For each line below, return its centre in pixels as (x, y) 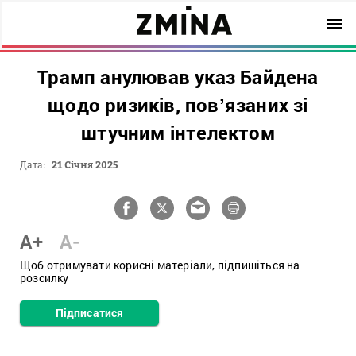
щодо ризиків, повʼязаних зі (178, 105)
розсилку (44, 278)
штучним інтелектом (178, 133)
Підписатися (89, 313)
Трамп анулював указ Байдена (178, 77)
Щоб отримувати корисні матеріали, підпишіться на (160, 265)
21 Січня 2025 (85, 165)
